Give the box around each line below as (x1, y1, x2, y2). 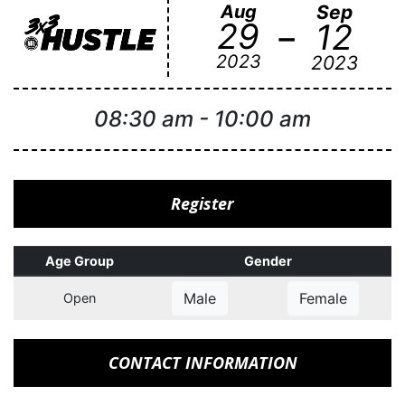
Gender (244, 253, 292, 268)
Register (171, 193, 234, 214)
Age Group (44, 253, 114, 268)
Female (299, 289, 347, 307)
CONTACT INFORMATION (108, 352, 297, 373)
